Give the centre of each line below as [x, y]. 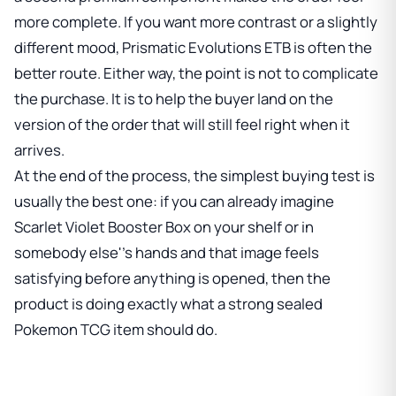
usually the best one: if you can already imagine [174, 201]
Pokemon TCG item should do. [116, 329]
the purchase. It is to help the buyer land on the [174, 98]
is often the [331, 47]
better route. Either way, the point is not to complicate [196, 72]
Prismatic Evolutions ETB [206, 47]
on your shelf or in [252, 226]
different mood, [68, 47]
